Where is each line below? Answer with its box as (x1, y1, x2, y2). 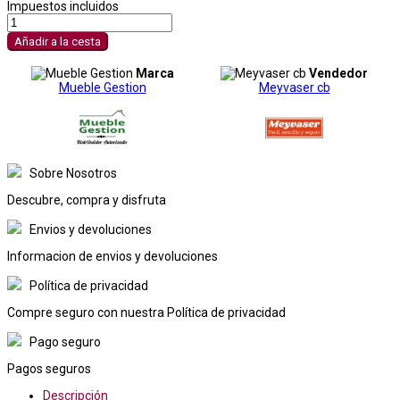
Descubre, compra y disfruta (7, 192, 166, 207)
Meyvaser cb (258, 79, 330, 95)
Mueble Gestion (58, 79, 146, 95)
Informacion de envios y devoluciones (7, 248, 218, 263)
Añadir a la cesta (14, 34, 101, 48)
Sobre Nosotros (29, 165, 117, 180)
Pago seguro (29, 334, 101, 349)
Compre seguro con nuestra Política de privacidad (7, 304, 286, 320)
